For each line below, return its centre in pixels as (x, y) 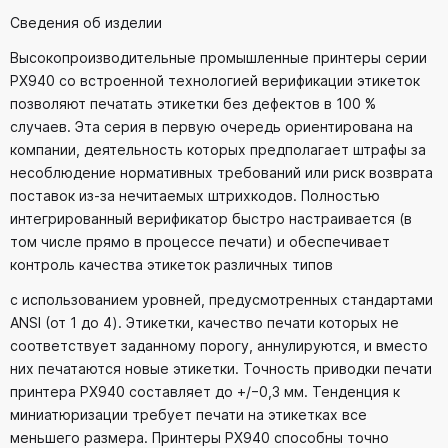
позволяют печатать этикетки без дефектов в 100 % (193, 104)
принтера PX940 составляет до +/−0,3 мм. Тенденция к (205, 392)
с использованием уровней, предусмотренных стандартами (221, 300)
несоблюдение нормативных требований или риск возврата (221, 173)
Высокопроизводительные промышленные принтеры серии (218, 58)
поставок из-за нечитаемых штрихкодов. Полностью (195, 196)
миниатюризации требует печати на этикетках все (188, 415)
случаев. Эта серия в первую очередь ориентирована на (211, 127)
